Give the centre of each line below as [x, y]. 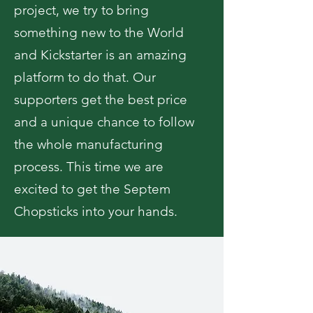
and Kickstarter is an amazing [100, 55]
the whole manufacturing [88, 144]
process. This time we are [89, 167]
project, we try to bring [81, 10]
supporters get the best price [101, 100]
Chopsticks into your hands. [96, 211]
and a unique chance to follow [104, 122]
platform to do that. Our [85, 77]
